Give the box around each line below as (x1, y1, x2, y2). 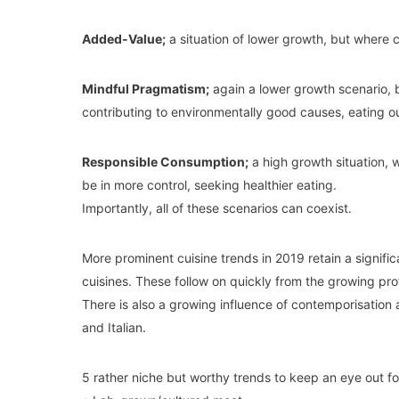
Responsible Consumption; (82, 154, 248, 169)
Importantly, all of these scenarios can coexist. (82, 200, 352, 216)
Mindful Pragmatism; (82, 81, 209, 96)
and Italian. (82, 320, 146, 335)
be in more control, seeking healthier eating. (82, 177, 337, 192)
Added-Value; (82, 31, 166, 46)
